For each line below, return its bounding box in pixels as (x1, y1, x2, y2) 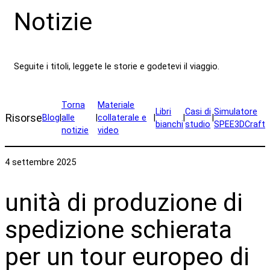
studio (185, 119, 211, 129)
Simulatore (214, 106, 258, 116)
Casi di (185, 106, 212, 116)
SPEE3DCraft (214, 119, 266, 129)
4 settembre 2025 (5, 157, 76, 168)
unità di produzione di (5, 188, 243, 218)
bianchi (155, 119, 184, 129)
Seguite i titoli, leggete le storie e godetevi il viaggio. (13, 61, 219, 72)
